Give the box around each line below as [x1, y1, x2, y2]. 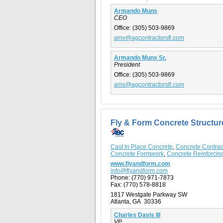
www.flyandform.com [111, 160, 170, 167]
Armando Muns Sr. [114, 54, 166, 61]
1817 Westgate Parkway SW [111, 191, 187, 198]
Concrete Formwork [111, 150, 164, 157]
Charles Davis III [114, 211, 160, 219]
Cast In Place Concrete [111, 143, 173, 150]
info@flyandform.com [111, 167, 168, 174]
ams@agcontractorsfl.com [114, 81, 184, 88]
